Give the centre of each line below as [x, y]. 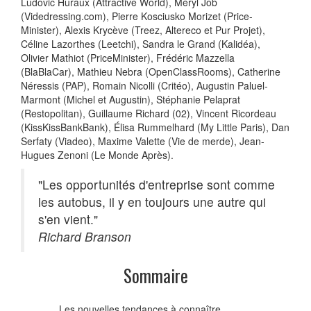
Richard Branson [85, 236]
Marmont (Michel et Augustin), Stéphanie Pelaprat [131, 99]
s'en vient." [68, 219]
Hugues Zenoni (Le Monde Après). [97, 154]
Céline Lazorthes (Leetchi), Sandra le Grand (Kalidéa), [141, 43]
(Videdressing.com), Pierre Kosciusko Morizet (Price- [137, 16]
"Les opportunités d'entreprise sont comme [157, 184]
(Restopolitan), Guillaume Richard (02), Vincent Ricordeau [149, 113]
